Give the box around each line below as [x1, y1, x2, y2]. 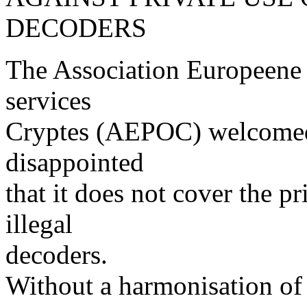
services [5, 86, 91, 116]
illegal [5, 209, 73, 239]
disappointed [5, 147, 144, 177]
